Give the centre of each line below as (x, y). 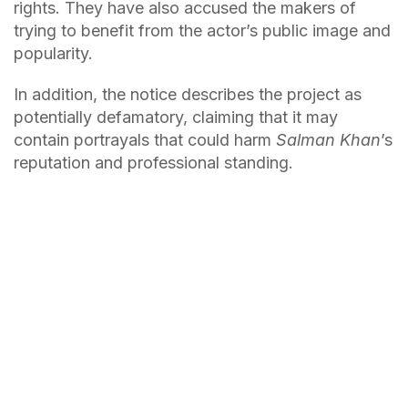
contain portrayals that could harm (143, 140)
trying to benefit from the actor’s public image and (202, 31)
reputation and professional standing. (153, 163)
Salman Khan (326, 140)
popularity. (53, 53)
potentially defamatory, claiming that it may (176, 117)
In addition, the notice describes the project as (188, 94)
